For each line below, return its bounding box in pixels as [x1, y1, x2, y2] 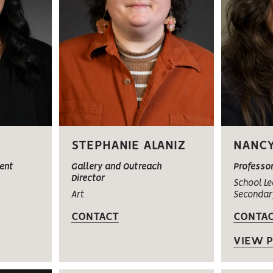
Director [71, 174, 105, 183]
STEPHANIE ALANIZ [71, 140, 186, 152]
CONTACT [71, 211, 119, 222]
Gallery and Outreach [71, 162, 161, 171]
